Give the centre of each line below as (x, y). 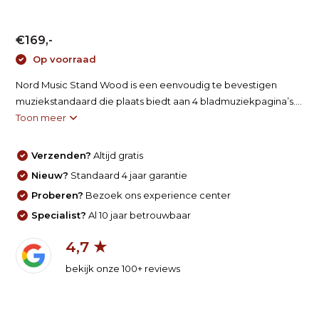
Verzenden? (62, 155)
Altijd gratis (117, 155)
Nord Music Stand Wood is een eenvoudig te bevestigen (147, 84)
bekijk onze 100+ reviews (123, 268)
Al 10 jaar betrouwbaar (139, 215)
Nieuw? (50, 175)
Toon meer (42, 117)
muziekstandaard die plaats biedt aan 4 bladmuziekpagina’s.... (159, 101)
